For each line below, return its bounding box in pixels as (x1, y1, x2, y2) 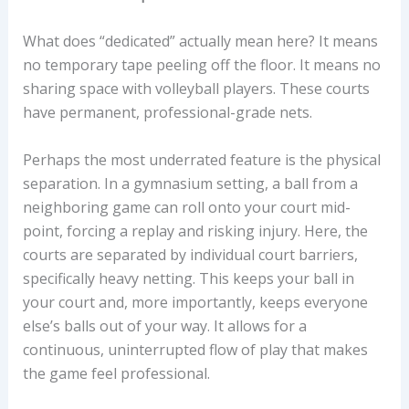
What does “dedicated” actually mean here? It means (22, 31, 378, 52)
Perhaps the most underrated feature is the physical (22, 149, 381, 170)
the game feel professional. (22, 362, 210, 383)
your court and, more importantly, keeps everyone (22, 291, 368, 312)
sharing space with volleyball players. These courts (22, 79, 370, 100)
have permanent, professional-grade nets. (22, 102, 312, 123)
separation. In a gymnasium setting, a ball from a (22, 173, 358, 194)
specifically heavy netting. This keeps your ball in (22, 267, 354, 288)
